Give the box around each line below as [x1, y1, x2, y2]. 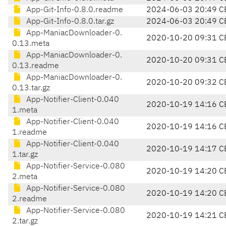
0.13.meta [12, 40, 49, 48]
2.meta [12, 173, 37, 182]
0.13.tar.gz [12, 84, 50, 93]
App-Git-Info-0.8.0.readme [24, 6, 123, 15]
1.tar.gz [12, 151, 38, 159]
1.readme [12, 129, 47, 137]
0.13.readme [12, 62, 59, 71]
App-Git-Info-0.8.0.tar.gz [24, 18, 114, 26]
